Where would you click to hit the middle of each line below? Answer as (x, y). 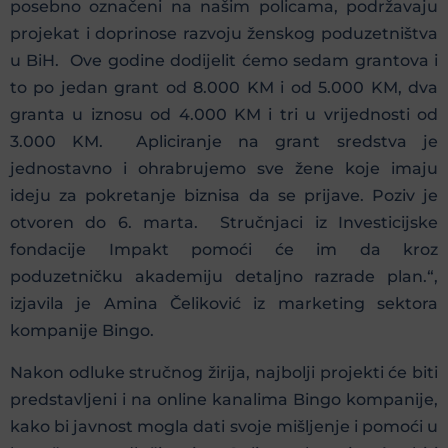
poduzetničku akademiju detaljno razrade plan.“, (224, 277)
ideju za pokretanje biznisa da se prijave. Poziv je (224, 196)
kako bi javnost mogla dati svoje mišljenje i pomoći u (224, 426)
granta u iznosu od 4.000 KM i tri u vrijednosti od (224, 115)
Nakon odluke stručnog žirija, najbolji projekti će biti (224, 372)
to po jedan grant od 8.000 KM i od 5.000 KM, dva (224, 88)
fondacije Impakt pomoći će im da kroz (224, 250)
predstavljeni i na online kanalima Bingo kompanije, (224, 399)
